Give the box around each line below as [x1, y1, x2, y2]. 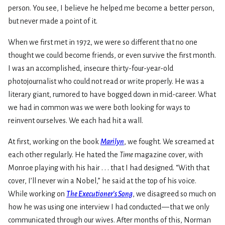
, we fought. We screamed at [124, 138, 214, 146]
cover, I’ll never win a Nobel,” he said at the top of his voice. [8, 177, 196, 185]
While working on [8, 190, 66, 198]
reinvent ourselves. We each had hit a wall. [8, 117, 143, 125]
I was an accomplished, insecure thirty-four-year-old [8, 64, 173, 73]
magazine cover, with [133, 151, 203, 159]
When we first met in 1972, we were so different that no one [8, 38, 197, 47]
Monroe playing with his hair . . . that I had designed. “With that [8, 164, 209, 172]
